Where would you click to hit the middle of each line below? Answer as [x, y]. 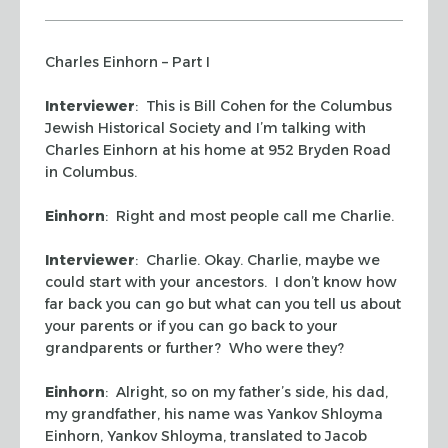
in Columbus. [91, 171]
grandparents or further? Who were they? [194, 347]
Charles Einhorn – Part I [127, 61]
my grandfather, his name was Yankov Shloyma [214, 413]
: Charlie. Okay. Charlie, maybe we [257, 259]
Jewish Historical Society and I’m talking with [205, 127]
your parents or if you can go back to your [191, 325]
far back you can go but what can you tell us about [223, 303]
